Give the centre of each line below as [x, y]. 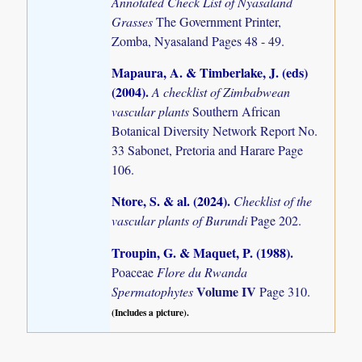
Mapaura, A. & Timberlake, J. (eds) [210, 73]
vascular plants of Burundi [181, 221]
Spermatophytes [154, 291]
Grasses [134, 22]
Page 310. [285, 291]
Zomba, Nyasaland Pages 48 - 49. [198, 41]
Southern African [237, 112]
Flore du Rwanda [202, 271]
